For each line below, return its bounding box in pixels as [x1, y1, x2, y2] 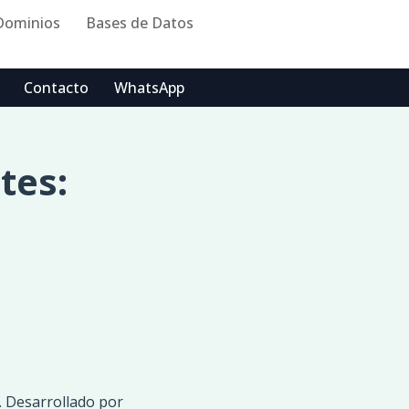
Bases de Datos [86, 12, 194, 33]
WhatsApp [114, 78, 184, 98]
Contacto [24, 78, 89, 98]
